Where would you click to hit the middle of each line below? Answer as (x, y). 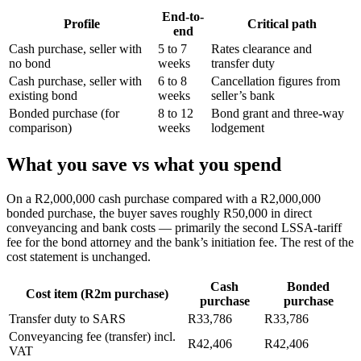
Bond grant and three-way (278, 113)
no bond (30, 63)
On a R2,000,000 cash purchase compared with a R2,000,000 (164, 198)
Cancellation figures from (276, 81)
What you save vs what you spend (144, 164)
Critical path (282, 23)
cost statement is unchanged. (79, 256)
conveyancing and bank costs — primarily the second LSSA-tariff (174, 227)
